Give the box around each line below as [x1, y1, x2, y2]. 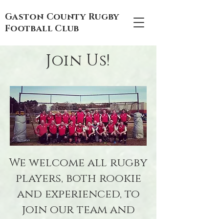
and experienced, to [17, 187, 140, 202]
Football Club [5, 23, 79, 35]
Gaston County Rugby [5, 11, 119, 23]
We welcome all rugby [9, 155, 147, 171]
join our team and [22, 202, 135, 218]
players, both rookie [15, 171, 141, 186]
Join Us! [45, 50, 111, 71]
